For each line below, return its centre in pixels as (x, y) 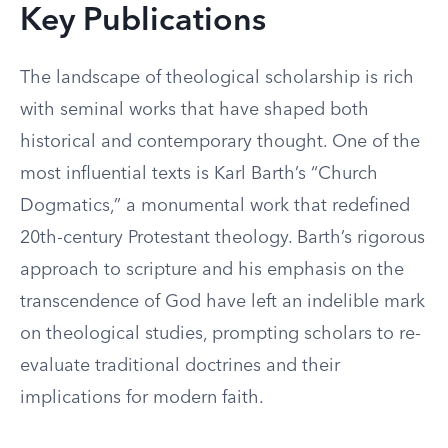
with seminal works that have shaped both (194, 110)
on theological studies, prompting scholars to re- (220, 334)
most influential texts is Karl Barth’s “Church (199, 174)
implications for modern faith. (142, 398)
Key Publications (143, 22)
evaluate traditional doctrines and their (180, 366)
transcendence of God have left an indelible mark (222, 302)
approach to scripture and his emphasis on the (212, 270)
